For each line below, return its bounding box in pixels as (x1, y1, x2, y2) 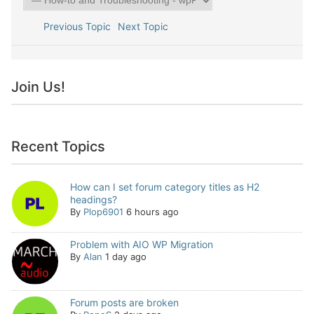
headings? (69, 193, 117, 205)
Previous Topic (37, 20, 111, 32)
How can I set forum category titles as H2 (69, 180, 259, 193)
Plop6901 (83, 205, 123, 217)
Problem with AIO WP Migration (69, 238, 213, 251)
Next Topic (117, 20, 174, 32)
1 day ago (104, 251, 146, 263)
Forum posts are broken (69, 296, 179, 308)
